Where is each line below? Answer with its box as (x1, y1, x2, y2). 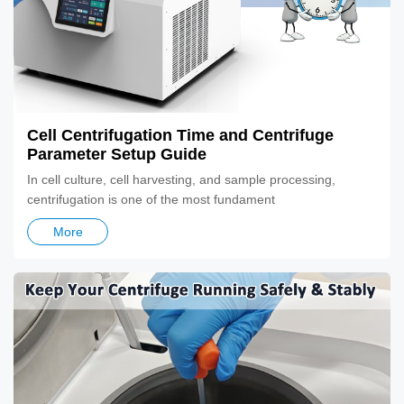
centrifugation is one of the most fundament (27, 192, 275, 207)
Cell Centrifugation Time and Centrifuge (27, 126, 334, 145)
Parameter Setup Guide (27, 145, 207, 164)
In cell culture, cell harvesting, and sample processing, (27, 172, 335, 188)
